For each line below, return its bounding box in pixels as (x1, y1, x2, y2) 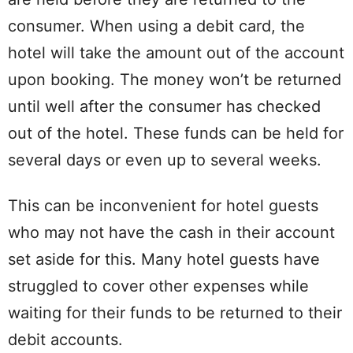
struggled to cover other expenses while (8, 277, 309, 296)
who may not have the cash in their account (8, 223, 335, 243)
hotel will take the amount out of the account (8, 43, 344, 63)
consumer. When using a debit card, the (8, 17, 305, 36)
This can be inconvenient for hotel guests (8, 196, 318, 216)
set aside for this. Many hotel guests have (8, 250, 320, 269)
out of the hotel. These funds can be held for (8, 124, 344, 143)
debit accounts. (8, 330, 123, 350)
